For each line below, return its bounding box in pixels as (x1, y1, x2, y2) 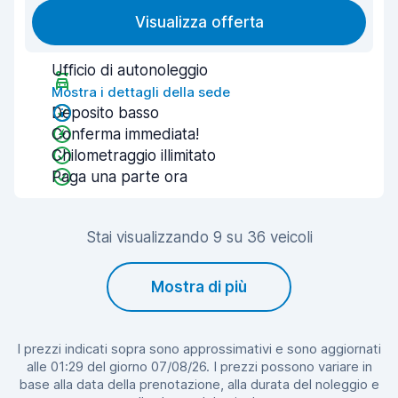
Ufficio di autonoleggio (52, 61, 208, 79)
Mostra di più (151, 278, 247, 296)
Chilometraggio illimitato (52, 147, 216, 164)
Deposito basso (52, 104, 159, 122)
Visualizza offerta (134, 13, 264, 31)
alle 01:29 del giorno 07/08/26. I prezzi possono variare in (26, 358, 372, 375)
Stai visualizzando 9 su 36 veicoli (85, 228, 313, 246)
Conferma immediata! (52, 125, 199, 143)
